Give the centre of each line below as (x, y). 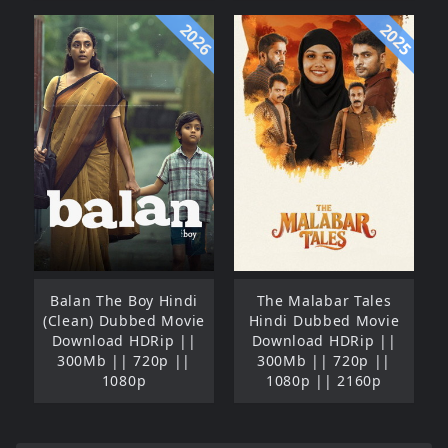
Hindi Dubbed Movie (324, 320)
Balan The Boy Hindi (124, 300)
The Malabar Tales (324, 300)
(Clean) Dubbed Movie (124, 320)
